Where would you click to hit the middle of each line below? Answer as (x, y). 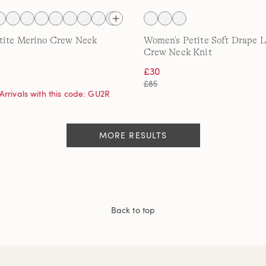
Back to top (133, 210)
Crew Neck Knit (178, 52)
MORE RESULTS (133, 135)
